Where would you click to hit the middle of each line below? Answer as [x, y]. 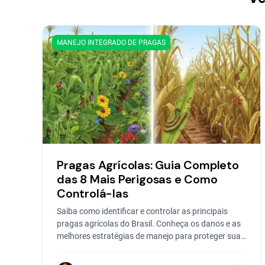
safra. [68, 248]
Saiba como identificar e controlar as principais [142, 211]
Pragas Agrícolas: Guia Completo [148, 165]
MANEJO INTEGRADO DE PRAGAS [111, 43]
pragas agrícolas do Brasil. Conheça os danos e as [149, 224]
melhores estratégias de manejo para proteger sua [149, 236]
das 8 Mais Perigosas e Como [137, 179]
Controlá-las [93, 193]
